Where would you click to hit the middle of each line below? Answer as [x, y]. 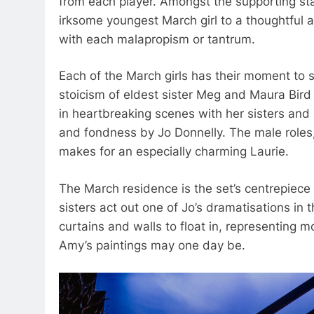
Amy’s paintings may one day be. [152, 245]
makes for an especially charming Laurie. [174, 152]
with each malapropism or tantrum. [157, 39]
